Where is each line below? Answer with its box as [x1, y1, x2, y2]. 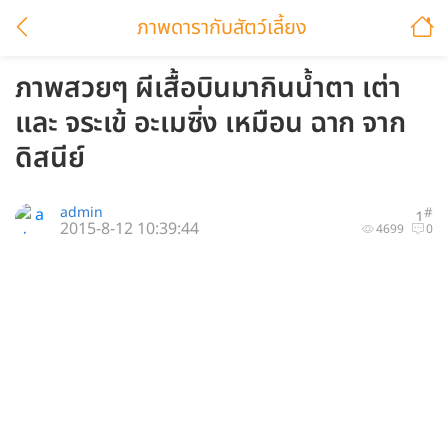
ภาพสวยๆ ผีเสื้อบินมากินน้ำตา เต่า [15, 67, 401, 110]
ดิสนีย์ [15, 137, 85, 180]
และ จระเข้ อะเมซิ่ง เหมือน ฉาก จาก [15, 102, 406, 145]
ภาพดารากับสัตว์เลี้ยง [137, 13, 307, 43]
